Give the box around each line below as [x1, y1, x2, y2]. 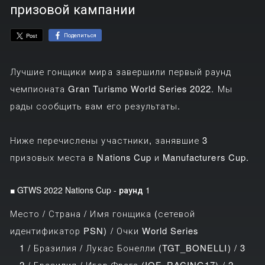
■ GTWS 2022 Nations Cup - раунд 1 [9, 184, 150, 196]
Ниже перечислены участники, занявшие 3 [9, 134, 208, 147]
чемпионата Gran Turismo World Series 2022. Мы [9, 82, 232, 95]
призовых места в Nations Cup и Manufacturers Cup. [9, 151, 249, 164]
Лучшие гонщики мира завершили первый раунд [9, 65, 232, 78]
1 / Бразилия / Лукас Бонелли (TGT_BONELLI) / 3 [9, 241, 245, 254]
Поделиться [64, 31, 97, 40]
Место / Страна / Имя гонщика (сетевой [9, 206, 196, 219]
